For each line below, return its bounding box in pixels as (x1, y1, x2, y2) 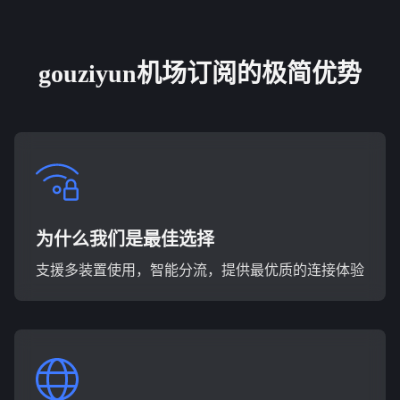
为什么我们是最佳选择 (36, 229, 214, 249)
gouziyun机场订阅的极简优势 (38, 60, 362, 87)
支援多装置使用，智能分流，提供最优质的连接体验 (36, 262, 364, 278)
